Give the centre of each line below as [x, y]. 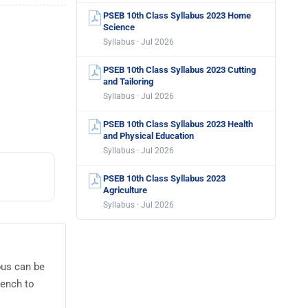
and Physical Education [148, 136]
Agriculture [125, 190]
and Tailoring [128, 81]
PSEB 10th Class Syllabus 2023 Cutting [179, 70]
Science [119, 27]
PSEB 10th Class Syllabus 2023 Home [177, 15]
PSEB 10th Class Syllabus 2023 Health [178, 124]
